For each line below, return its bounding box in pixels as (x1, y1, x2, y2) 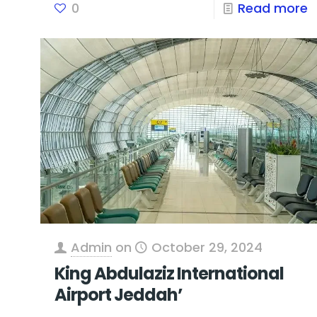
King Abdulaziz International (54, 262, 284, 286)
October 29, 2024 (151, 238, 263, 257)
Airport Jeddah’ (54, 283, 183, 307)
